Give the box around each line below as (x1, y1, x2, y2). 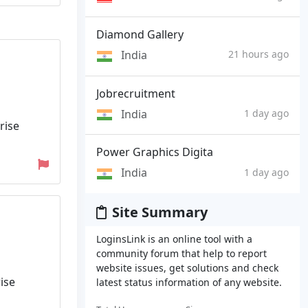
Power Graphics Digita (96, 144, 213, 160)
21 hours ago (228, 47, 289, 61)
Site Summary (112, 202, 208, 221)
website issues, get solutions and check (96, 261, 278, 274)
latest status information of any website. (96, 275, 282, 289)
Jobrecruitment (96, 85, 175, 101)
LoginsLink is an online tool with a (96, 232, 252, 245)
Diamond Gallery (96, 26, 184, 42)
